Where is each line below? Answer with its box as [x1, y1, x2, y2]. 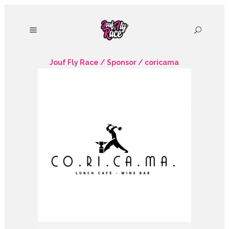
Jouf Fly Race [50, 58, 99, 67]
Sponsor [107, 58, 137, 67]
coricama [145, 58, 179, 67]
